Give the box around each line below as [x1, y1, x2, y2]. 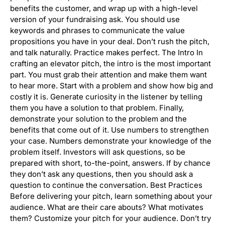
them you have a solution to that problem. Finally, [10, 103, 184, 113]
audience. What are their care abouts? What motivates [10, 202, 203, 212]
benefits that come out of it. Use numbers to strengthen [10, 125, 209, 135]
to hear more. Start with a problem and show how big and [10, 81, 213, 91]
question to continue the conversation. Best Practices [10, 180, 202, 190]
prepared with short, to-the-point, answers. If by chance [10, 158, 210, 168]
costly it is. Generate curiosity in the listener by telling [10, 92, 202, 102]
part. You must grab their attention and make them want [10, 70, 207, 80]
